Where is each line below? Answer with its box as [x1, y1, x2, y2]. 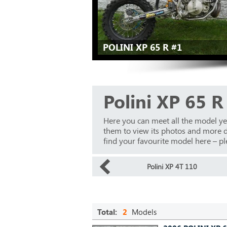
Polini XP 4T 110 [146, 162, 197, 171]
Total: [97, 207, 117, 217]
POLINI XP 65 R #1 [103, 41, 182, 53]
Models [130, 207, 157, 217]
